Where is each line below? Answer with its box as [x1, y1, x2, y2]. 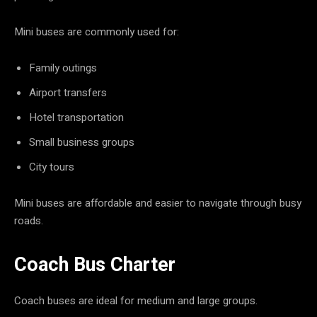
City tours [29, 158, 74, 175]
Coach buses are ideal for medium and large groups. [14, 292, 258, 309]
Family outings [29, 59, 97, 76]
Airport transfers [29, 84, 107, 100]
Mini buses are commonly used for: [14, 23, 179, 40]
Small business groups [29, 134, 134, 150]
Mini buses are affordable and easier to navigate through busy [14, 195, 301, 211]
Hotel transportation [29, 109, 124, 125]
